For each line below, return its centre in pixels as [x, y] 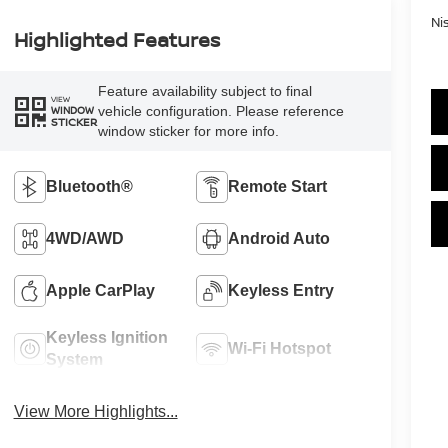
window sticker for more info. [188, 130]
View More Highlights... [95, 411]
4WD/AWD [84, 238]
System [74, 359]
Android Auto [279, 238]
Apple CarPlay [100, 290]
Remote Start [278, 186]
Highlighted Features [116, 39]
